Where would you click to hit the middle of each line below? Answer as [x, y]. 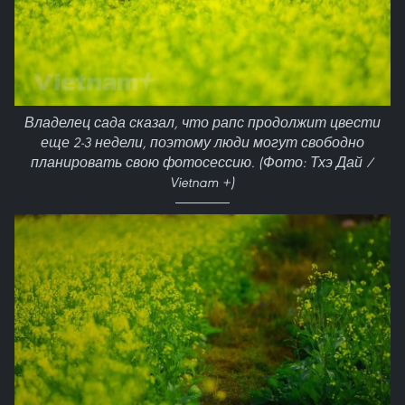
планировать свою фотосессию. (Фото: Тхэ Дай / [202, 163]
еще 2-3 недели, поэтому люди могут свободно [202, 143]
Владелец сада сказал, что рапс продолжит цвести [202, 123]
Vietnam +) [202, 183]
